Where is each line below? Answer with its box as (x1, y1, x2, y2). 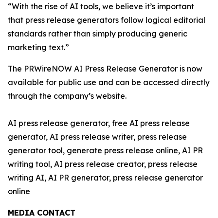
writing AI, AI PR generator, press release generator (8, 172, 203, 182)
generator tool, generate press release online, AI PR (8, 145, 203, 155)
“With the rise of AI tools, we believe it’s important (8, 1, 194, 11)
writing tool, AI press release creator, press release (8, 159, 198, 169)
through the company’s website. (8, 91, 127, 101)
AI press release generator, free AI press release (8, 118, 190, 128)
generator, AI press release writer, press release (8, 131, 187, 142)
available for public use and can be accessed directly (8, 77, 210, 87)
